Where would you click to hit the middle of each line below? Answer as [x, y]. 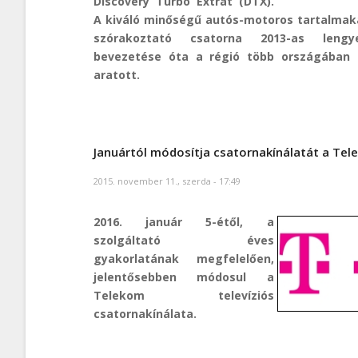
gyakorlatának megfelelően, [184, 258]
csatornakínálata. [145, 313]
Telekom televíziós [184, 295]
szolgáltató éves [184, 240]
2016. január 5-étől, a [184, 221]
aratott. [117, 74]
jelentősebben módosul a [184, 276]
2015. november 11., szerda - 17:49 [167, 181]
